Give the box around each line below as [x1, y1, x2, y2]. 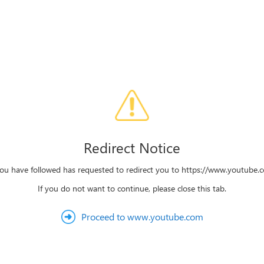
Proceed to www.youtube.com [81, 210, 203, 223]
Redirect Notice [84, 138, 180, 157]
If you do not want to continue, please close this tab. [38, 183, 226, 194]
